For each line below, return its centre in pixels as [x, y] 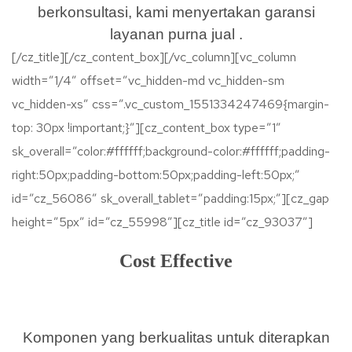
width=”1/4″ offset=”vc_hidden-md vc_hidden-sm [148, 81]
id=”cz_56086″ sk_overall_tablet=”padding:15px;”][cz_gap [170, 198]
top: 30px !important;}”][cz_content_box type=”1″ [147, 128]
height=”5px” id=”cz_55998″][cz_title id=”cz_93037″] [162, 222]
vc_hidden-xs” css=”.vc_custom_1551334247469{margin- [170, 104]
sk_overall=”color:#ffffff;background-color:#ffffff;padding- [171, 151]
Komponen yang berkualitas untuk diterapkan [176, 337]
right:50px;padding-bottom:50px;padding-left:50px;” [156, 175]
